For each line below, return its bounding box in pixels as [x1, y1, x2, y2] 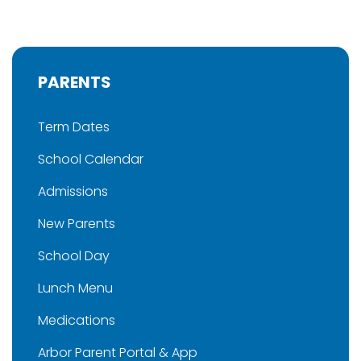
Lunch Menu [38, 279, 113, 298]
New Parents [38, 214, 115, 234]
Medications [38, 311, 115, 330]
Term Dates [38, 118, 110, 137]
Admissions [38, 182, 108, 201]
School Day [38, 247, 110, 266]
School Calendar [38, 150, 143, 169]
